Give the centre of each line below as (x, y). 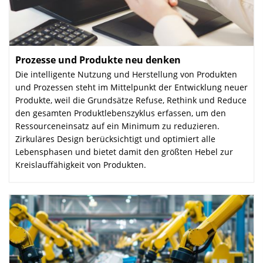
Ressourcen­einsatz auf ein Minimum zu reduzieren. (117, 126)
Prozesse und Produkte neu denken (98, 60)
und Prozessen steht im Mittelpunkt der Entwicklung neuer (131, 87)
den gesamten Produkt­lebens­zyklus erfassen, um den (121, 113)
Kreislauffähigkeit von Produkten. (81, 164)
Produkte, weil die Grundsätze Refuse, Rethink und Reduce (131, 100)
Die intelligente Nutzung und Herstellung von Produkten (126, 74)
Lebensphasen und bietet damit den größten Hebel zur (124, 151)
